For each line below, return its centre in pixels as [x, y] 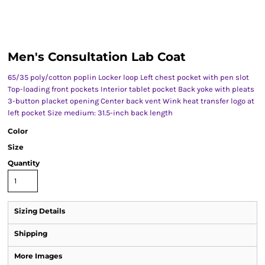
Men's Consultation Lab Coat [97, 57]
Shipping [31, 233]
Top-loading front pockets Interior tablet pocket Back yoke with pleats [131, 89]
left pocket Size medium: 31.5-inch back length [90, 113]
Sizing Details [40, 211]
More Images [38, 256]
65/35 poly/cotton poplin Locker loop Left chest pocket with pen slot [128, 77]
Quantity [24, 163]
